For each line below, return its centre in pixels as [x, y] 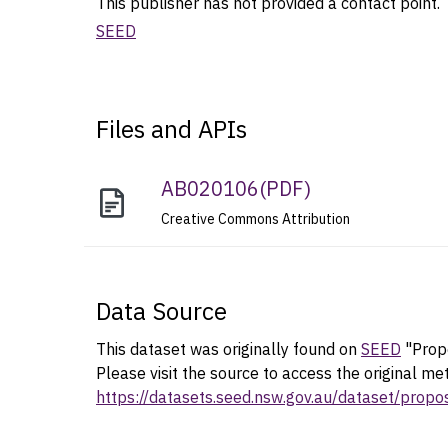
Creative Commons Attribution [256, 218]
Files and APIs [171, 128]
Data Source [161, 310]
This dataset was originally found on [228, 348]
